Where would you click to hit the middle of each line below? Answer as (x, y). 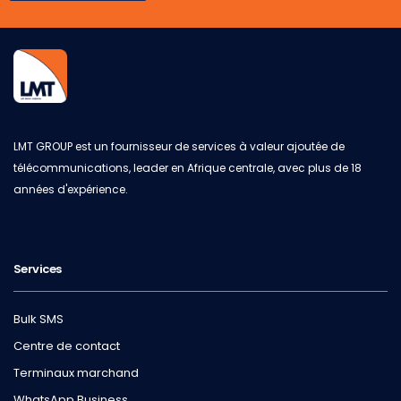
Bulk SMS (38, 320)
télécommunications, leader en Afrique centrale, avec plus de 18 (188, 168)
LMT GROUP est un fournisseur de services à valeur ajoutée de (179, 147)
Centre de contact (67, 346)
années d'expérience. (71, 190)
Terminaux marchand (76, 373)
